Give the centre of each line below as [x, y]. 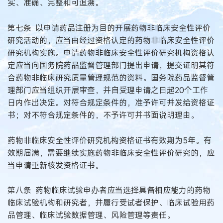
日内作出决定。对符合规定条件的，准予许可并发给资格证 [111, 102]
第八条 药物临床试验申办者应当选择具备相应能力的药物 [109, 190]
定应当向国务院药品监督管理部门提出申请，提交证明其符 [111, 65]
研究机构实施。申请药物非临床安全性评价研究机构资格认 [111, 53]
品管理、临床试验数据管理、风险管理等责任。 [91, 215]
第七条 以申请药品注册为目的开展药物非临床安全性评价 [109, 28]
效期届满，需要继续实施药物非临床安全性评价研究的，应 [111, 153]
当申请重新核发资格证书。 [55, 165]
